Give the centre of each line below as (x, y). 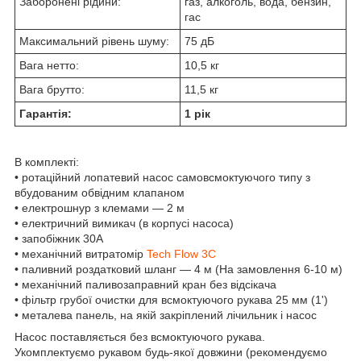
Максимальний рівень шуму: (94, 41)
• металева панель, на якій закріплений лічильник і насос (166, 315)
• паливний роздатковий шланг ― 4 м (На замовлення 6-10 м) (178, 269)
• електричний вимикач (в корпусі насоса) (124, 223)
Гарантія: (46, 113)
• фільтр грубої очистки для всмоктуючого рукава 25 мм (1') (171, 299)
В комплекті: (47, 162)
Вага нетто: (49, 65)
